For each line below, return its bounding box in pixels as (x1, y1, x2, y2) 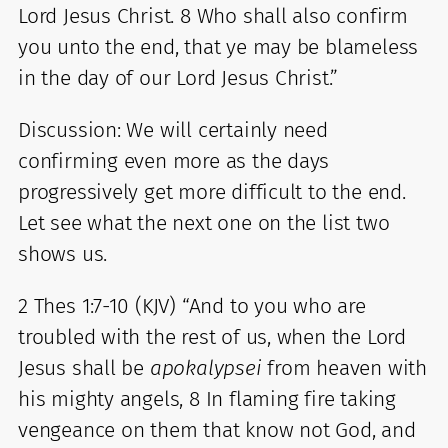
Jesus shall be (18, 354, 150, 381)
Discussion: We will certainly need (18, 116, 328, 143)
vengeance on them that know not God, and (18, 416, 416, 443)
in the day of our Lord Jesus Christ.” (18, 64, 339, 91)
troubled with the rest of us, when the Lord (18, 323, 406, 350)
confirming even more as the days (18, 147, 330, 174)
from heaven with (261, 354, 427, 381)
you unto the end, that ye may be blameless (18, 33, 419, 60)
